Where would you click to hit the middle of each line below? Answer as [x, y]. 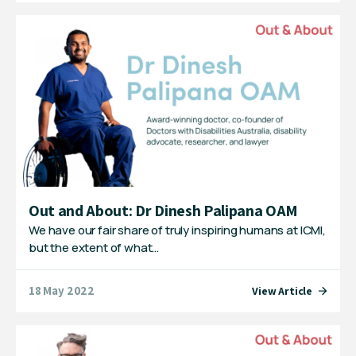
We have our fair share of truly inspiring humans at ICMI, [177, 230]
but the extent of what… [94, 247]
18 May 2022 [62, 291]
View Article [282, 290]
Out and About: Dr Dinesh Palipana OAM [164, 210]
